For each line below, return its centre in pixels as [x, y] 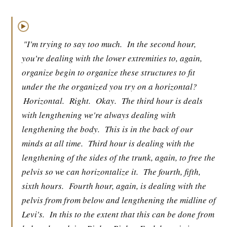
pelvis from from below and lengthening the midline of [119, 200]
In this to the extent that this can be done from [132, 214]
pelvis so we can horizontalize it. [80, 172]
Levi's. [33, 214]
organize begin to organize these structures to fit [108, 72]
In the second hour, [162, 44]
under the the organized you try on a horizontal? [109, 86]
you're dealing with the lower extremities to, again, [112, 58]
